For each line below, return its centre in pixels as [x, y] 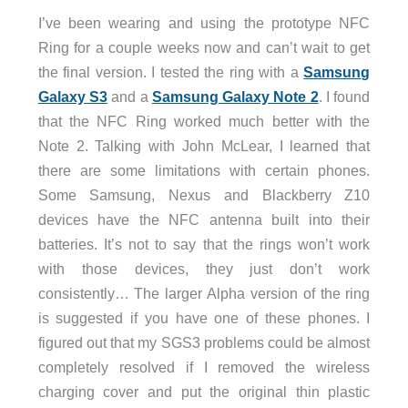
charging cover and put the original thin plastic [204, 391]
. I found [344, 96]
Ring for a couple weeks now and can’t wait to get [204, 47]
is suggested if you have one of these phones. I [204, 317]
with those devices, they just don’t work [204, 268]
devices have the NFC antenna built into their [204, 219]
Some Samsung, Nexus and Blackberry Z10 [204, 194]
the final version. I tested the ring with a [171, 71]
